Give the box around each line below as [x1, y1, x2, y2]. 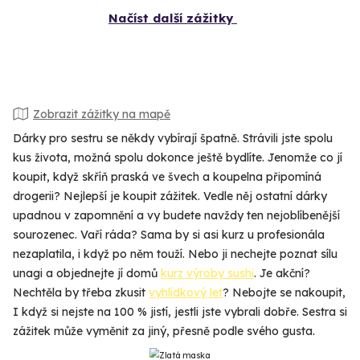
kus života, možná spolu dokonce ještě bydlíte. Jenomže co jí [13, 150, 342, 166]
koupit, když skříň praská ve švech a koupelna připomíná [13, 170, 321, 185]
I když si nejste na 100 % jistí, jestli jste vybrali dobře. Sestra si [13, 305, 347, 320]
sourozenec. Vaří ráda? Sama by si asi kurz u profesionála [13, 227, 325, 243]
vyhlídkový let [149, 285, 223, 301]
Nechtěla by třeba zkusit [13, 285, 149, 301]
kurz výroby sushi [161, 266, 254, 281]
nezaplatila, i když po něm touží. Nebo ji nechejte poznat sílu [13, 247, 337, 262]
